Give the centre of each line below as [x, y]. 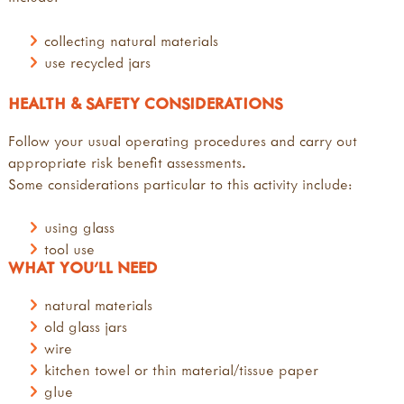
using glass [80, 228]
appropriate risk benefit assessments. [127, 162]
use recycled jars [98, 62]
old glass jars [86, 327]
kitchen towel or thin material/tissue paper [182, 370]
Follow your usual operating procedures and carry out [183, 140]
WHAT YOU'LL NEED [83, 268]
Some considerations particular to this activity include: [180, 184]
